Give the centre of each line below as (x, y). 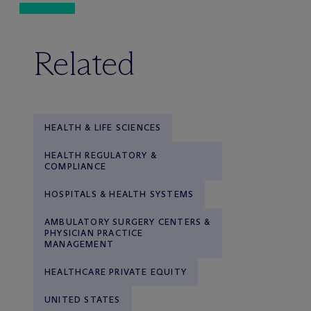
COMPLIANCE (75, 166)
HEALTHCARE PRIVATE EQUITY (116, 271)
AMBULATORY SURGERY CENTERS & (128, 221)
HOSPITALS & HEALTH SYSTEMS (119, 194)
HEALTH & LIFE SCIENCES (103, 127)
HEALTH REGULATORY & (101, 155)
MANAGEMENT (79, 244)
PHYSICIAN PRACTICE (94, 233)
